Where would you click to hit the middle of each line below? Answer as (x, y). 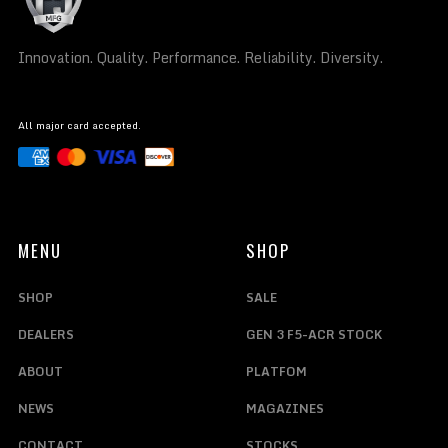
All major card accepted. (79, 124)
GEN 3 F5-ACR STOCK (313, 335)
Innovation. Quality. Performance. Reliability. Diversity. (200, 57)
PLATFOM (276, 372)
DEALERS (45, 335)
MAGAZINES (284, 409)
